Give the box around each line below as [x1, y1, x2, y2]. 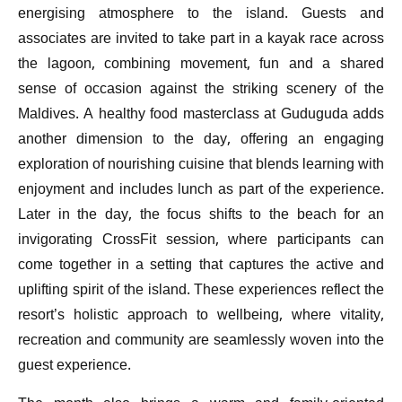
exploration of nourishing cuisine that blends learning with [18, 153, 384, 179]
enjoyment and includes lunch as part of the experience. [18, 179, 384, 204]
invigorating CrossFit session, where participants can [18, 229, 384, 254]
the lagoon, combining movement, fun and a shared [18, 53, 384, 78]
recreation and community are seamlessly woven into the [18, 329, 384, 354]
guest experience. [18, 354, 131, 380]
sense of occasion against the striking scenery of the [18, 78, 384, 103]
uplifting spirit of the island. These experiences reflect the [18, 279, 384, 304]
